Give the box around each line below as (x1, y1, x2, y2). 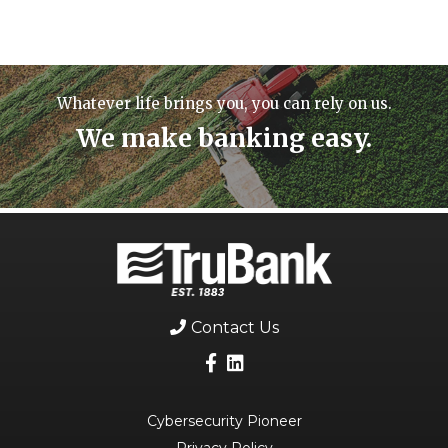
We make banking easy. (76, 121, 372, 154)
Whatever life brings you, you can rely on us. (56, 93, 392, 113)
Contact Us (190, 317, 279, 337)
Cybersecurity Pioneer (146, 411, 302, 430)
